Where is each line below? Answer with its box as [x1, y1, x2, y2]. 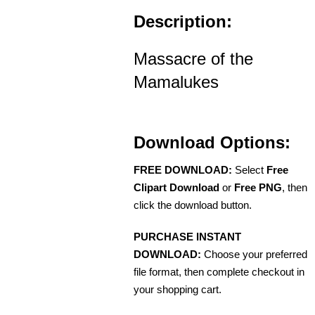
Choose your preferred [201, 248, 307, 261]
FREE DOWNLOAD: [134, 164, 232, 176]
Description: [134, 12, 232, 32]
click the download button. [134, 199, 252, 212]
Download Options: [134, 133, 290, 153]
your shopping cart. [134, 283, 221, 296]
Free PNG [234, 181, 282, 194]
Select [232, 164, 266, 176]
